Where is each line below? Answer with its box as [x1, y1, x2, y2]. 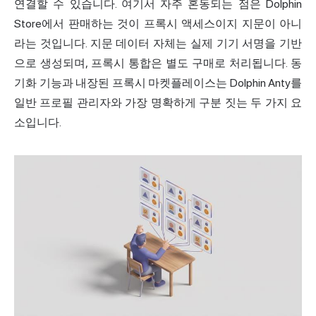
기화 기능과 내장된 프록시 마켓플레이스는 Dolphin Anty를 [14, 75, 302, 90]
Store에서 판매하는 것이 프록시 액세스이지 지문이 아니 [14, 16, 302, 30]
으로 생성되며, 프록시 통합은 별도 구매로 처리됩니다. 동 [14, 56, 302, 70]
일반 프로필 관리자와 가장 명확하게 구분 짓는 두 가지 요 [14, 95, 302, 109]
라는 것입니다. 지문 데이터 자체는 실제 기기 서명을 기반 [14, 36, 302, 50]
